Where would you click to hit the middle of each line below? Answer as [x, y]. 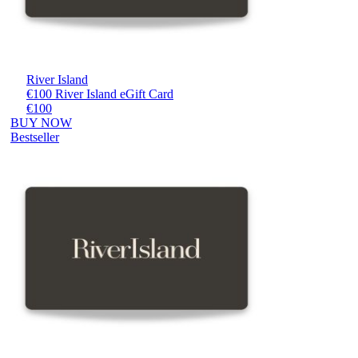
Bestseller [35, 137]
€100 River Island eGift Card [100, 94]
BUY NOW [41, 123]
